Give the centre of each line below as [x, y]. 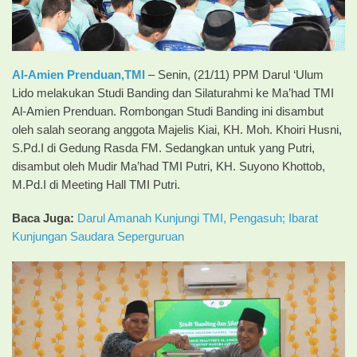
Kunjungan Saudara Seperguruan [98, 237]
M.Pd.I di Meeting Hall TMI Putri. [96, 185]
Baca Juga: [43, 219]
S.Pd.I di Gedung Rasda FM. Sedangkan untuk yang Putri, [163, 149]
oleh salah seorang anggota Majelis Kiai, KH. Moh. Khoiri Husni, [177, 130]
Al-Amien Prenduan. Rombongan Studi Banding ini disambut [168, 112]
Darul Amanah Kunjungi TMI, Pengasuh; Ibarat [198, 219]
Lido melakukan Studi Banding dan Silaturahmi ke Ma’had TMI [173, 94]
